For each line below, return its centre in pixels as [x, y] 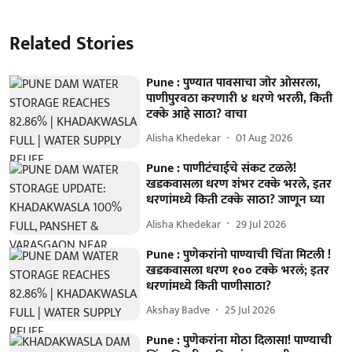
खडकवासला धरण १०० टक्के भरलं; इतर [238, 270]
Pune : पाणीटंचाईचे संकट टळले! [222, 169]
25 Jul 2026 [250, 310]
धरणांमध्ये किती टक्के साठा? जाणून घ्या [236, 200]
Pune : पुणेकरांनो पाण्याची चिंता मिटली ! [239, 255]
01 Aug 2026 [264, 138]
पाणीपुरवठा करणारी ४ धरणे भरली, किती [240, 98]
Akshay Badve [178, 310]
